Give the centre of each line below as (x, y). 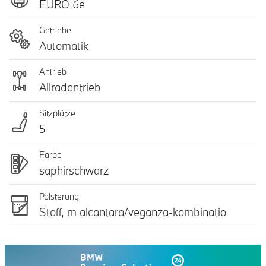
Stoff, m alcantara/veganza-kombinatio (133, 212)
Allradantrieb (70, 87)
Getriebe (55, 30)
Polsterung (59, 196)
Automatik (64, 46)
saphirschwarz (74, 170)
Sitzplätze (57, 113)
